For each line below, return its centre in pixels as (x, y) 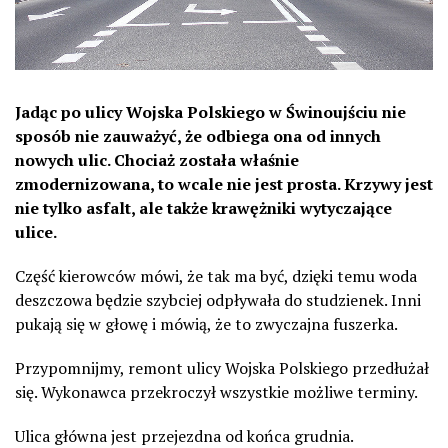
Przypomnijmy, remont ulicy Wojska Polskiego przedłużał (222, 368)
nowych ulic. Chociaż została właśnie (157, 160)
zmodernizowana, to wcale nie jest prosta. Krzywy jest (224, 184)
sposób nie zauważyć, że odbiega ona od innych (198, 136)
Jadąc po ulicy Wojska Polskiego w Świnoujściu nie (210, 112)
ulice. (36, 232)
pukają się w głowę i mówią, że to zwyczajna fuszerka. (206, 324)
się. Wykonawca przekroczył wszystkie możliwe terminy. (216, 392)
